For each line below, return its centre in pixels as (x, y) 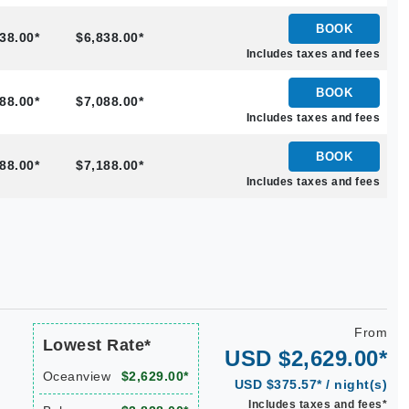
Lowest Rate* (97, 345)
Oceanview (76, 376)
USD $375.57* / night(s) (310, 384)
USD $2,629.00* (306, 358)
